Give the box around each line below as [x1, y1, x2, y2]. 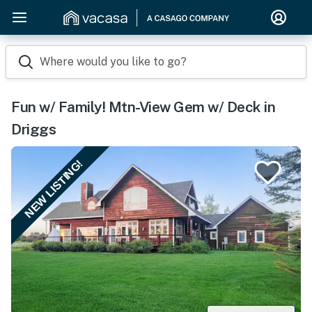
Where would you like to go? [40, 55, 187, 68]
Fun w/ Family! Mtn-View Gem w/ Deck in [11, 98, 275, 116]
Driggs [11, 120, 56, 138]
